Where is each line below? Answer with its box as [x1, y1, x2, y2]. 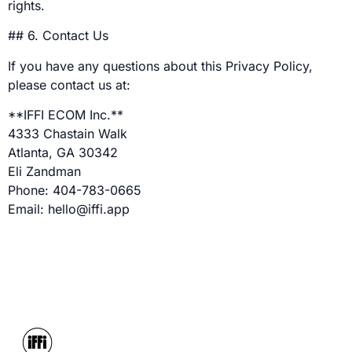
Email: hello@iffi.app [8, 201, 130, 218]
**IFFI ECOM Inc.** [8, 107, 123, 123]
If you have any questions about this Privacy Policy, [8, 57, 313, 74]
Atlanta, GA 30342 [8, 145, 118, 161]
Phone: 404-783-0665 [8, 182, 141, 199]
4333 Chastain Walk [8, 126, 127, 142]
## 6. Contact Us [8, 27, 108, 44]
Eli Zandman [8, 163, 81, 180]
